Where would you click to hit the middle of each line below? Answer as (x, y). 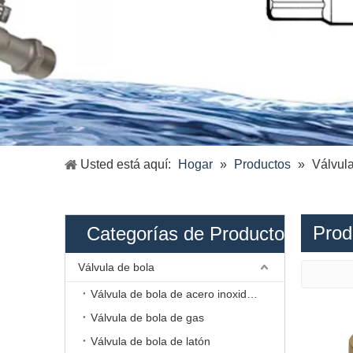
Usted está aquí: (126, 164)
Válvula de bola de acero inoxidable (252, 294)
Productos (262, 164)
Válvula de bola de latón (150, 341)
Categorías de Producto (186, 234)
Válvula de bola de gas (147, 318)
